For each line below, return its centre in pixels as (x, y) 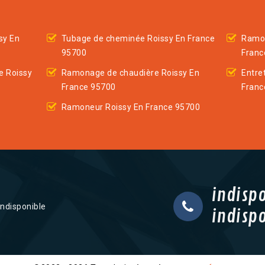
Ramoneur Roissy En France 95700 (131, 107)
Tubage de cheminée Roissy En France (138, 38)
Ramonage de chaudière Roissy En (130, 73)
